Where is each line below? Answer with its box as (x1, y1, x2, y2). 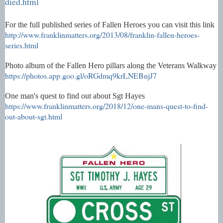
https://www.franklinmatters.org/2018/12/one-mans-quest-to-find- (5, 100, 208, 111)
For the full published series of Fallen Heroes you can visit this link (5, 20, 215, 29)
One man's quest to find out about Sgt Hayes (5, 91, 145, 100)
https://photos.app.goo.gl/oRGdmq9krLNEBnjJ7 (5, 70, 157, 81)
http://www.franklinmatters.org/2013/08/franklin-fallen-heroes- (5, 29, 200, 40)
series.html (5, 39, 38, 50)
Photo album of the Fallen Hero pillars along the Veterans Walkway (5, 61, 217, 70)
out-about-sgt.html (5, 111, 62, 121)
